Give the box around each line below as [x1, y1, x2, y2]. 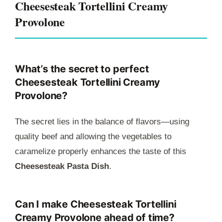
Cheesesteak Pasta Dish [15, 162, 109, 171]
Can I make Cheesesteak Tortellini [15, 198, 176, 211]
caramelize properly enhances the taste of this [15, 147, 186, 157]
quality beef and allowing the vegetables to [15, 132, 171, 142]
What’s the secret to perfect [15, 63, 149, 75]
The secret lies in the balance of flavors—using [15, 117, 189, 127]
